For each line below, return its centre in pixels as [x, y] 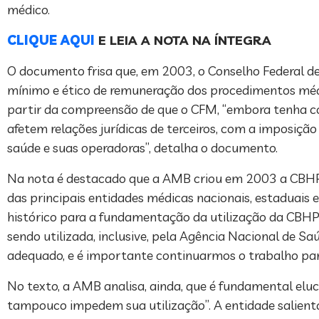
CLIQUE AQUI [51, 40]
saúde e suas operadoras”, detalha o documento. [142, 147]
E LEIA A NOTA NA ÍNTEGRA [183, 40]
